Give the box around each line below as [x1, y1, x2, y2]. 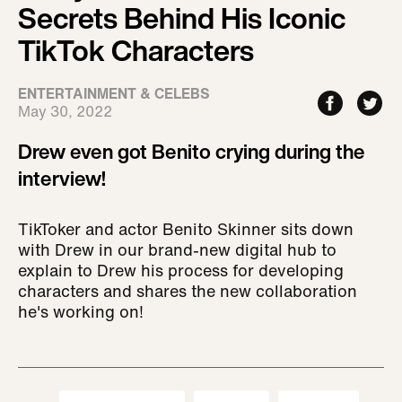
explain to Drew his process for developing [18, 258, 344, 282]
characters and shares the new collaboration [18, 279, 357, 302]
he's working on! [18, 300, 144, 323]
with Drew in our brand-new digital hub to [18, 238, 336, 261]
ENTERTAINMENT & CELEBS [18, 83, 210, 104]
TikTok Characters [18, 29, 254, 72]
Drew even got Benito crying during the [18, 137, 365, 166]
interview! [18, 164, 106, 193]
